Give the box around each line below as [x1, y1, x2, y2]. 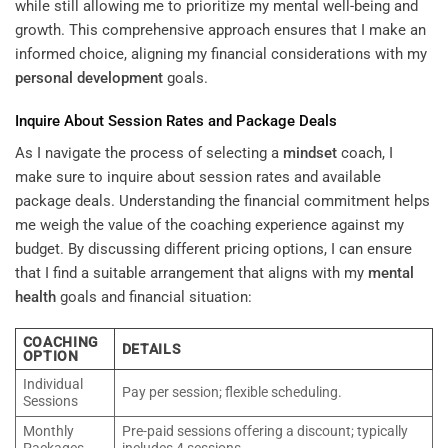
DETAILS [121, 341, 181, 358]
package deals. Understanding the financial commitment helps [15, 191, 430, 210]
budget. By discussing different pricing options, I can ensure [15, 239, 412, 258]
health [15, 287, 56, 306]
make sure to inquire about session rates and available [15, 167, 381, 186]
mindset [283, 143, 337, 162]
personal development [15, 68, 163, 87]
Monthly [22, 423, 74, 440]
